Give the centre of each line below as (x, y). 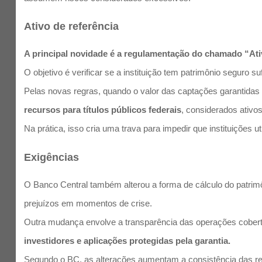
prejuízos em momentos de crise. (88, 203)
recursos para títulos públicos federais (103, 110)
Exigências (52, 157)
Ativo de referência (72, 27)
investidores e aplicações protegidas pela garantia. (127, 240)
